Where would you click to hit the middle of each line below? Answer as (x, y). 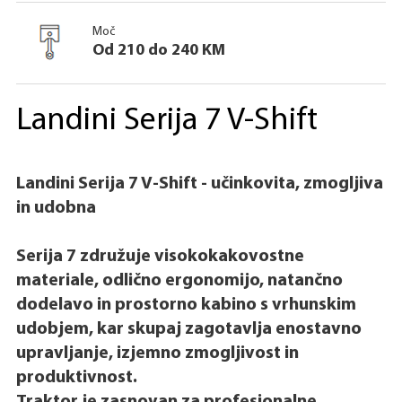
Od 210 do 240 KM (158, 50)
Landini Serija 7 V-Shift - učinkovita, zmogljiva (199, 184)
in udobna (56, 208)
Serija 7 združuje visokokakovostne (160, 256)
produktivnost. (78, 377)
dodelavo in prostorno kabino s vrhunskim (186, 305)
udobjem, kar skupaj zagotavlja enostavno (188, 329)
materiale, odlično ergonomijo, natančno (179, 280)
